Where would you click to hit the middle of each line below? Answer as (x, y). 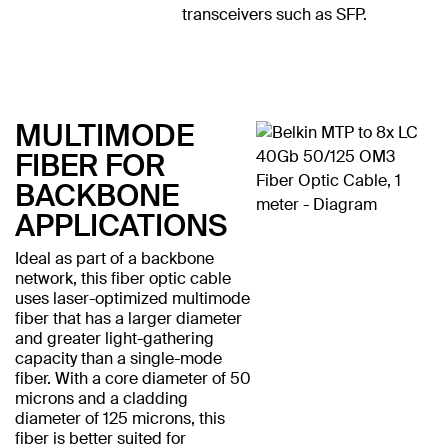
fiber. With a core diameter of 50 (133, 378)
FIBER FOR (90, 165)
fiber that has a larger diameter (128, 318)
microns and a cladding (101, 398)
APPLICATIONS (121, 225)
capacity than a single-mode (118, 358)
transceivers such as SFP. (274, 14)
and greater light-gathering (114, 338)
